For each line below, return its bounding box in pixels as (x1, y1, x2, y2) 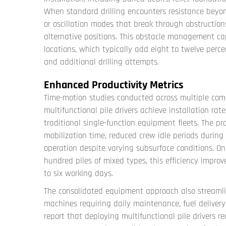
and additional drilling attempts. (44, 56, 159, 68)
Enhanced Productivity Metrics (44, 78, 184, 93)
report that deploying (44, 211, 122, 222)
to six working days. (44, 168, 113, 180)
